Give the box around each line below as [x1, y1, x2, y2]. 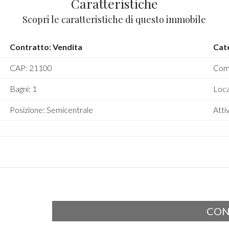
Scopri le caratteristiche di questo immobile [22, 13, 207, 26]
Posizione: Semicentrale [10, 105, 94, 114]
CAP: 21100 [10, 63, 53, 73]
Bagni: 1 [10, 84, 37, 94]
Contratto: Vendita [10, 42, 83, 52]
